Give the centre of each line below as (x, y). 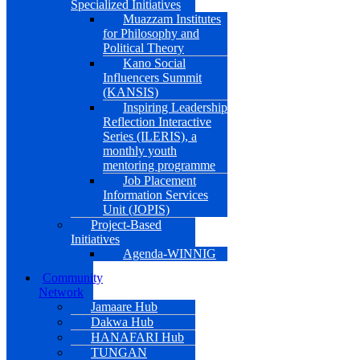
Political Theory (143, 48)
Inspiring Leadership (175, 108)
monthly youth (140, 151)
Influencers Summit (152, 78)
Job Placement (160, 181)
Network (61, 292)
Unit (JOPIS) (136, 210)
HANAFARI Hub (137, 337)
